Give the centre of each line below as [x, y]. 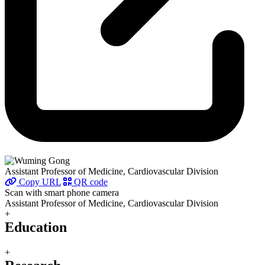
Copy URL [39, 182]
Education [36, 227]
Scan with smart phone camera [62, 193]
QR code [90, 182]
